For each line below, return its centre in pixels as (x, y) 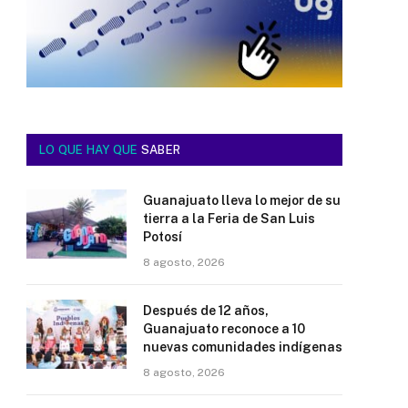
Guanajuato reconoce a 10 (224, 328)
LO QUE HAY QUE (90, 149)
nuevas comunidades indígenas (243, 347)
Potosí (163, 236)
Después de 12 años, (206, 310)
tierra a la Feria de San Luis (229, 218)
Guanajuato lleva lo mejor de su (242, 200)
